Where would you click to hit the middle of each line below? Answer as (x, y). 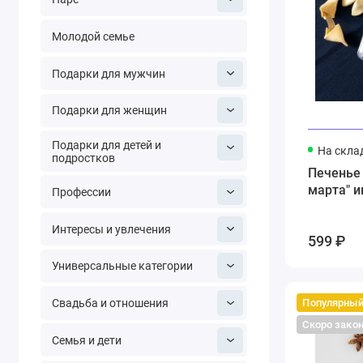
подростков (83, 158)
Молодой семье (93, 36)
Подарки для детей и (106, 145)
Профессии (81, 192)
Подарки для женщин (109, 111)
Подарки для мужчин (108, 73)
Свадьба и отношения (110, 303)
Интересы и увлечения (111, 229)
